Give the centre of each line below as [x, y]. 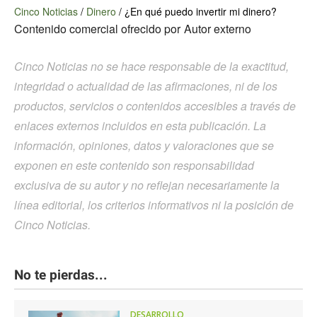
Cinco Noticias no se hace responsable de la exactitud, [151, 67]
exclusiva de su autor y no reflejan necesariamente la [147, 185]
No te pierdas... [61, 275]
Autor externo [218, 29]
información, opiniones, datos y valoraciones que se [144, 146]
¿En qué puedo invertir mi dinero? [201, 12]
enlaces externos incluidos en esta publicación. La [140, 126]
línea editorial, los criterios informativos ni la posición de [154, 205]
